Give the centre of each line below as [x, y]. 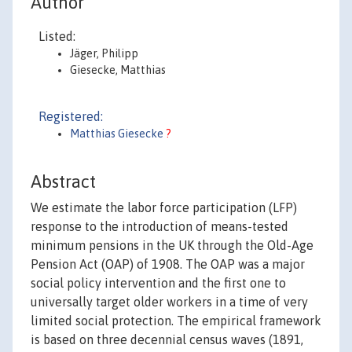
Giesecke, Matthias [118, 70]
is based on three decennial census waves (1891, [167, 340]
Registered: [71, 116]
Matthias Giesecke [118, 134]
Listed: [57, 36]
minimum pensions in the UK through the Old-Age [172, 246]
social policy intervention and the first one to [158, 283]
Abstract [63, 182]
